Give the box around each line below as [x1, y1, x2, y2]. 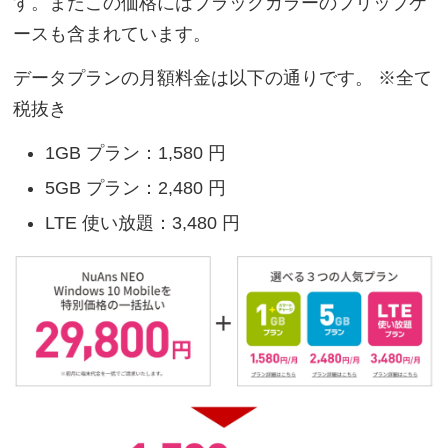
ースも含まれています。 [13, 24, 212, 45]
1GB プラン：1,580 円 [45, 142, 227, 163]
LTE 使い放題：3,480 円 [45, 212, 241, 233]
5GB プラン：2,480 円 [45, 177, 227, 198]
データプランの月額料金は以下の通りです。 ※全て [13, 68, 433, 89]
